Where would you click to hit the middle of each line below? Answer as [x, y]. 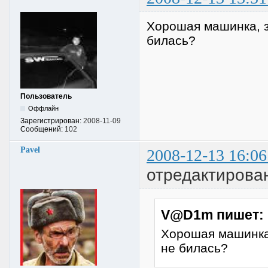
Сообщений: [42, 130]
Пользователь [46, 97]
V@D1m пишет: [212, 214]
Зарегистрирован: [52, 121]
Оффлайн [44, 109]
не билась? [194, 248]
